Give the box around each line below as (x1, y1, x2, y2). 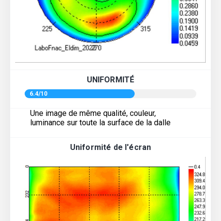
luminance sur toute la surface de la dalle (30, 118, 171, 128)
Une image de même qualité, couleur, (30, 109, 156, 118)
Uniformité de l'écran (70, 143, 151, 152)
